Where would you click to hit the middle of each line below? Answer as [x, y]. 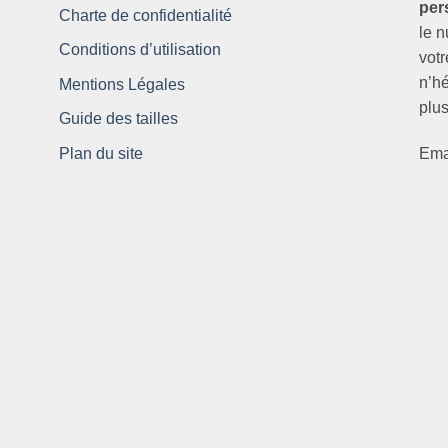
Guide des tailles [118, 119]
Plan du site [101, 153]
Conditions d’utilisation [140, 50]
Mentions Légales [122, 84]
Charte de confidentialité [145, 15]
